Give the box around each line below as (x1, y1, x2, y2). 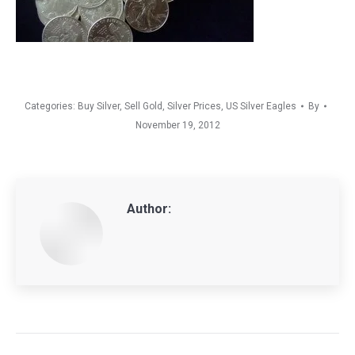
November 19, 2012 (135, 120, 220, 131)
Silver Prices (166, 101, 221, 112)
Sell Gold (124, 101, 162, 112)
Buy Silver (77, 101, 120, 112)
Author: (127, 201, 171, 216)
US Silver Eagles (225, 101, 296, 112)
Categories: (24, 101, 78, 112)
